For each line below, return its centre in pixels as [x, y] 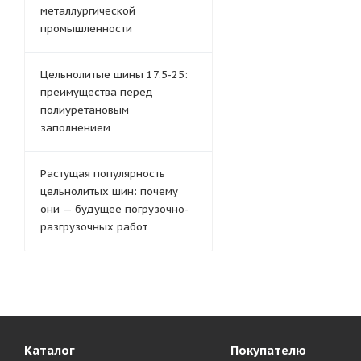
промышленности [86, 28]
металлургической [88, 10]
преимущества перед [97, 92]
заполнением [75, 127]
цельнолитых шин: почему [109, 191]
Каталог [50, 350]
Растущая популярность [103, 173]
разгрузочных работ [94, 226]
